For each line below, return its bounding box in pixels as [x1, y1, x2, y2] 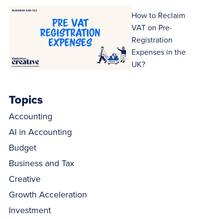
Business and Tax [9, 157, 75, 170]
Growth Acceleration [9, 188, 88, 201]
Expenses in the [131, 46, 186, 57]
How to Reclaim [131, 9, 185, 21]
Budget [9, 141, 37, 154]
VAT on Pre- [131, 22, 172, 33]
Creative [9, 173, 41, 185]
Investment [9, 204, 51, 217]
